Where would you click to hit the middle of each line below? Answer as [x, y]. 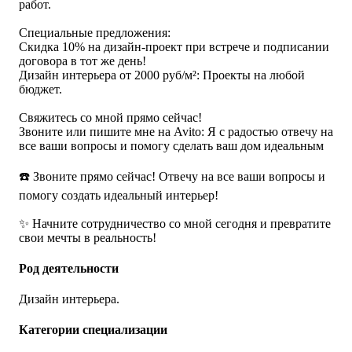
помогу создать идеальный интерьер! [119, 195]
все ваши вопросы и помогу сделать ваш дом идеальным [171, 145]
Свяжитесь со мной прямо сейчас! [110, 117]
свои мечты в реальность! [88, 237]
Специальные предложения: [95, 32]
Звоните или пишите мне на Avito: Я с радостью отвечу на [176, 131]
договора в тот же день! [82, 60]
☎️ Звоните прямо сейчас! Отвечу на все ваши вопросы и [172, 176]
